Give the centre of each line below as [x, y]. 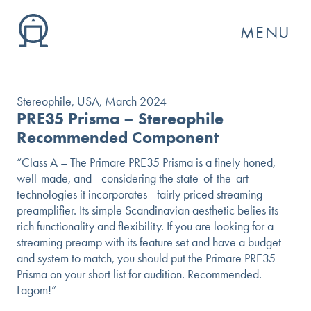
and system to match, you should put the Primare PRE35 [146, 258]
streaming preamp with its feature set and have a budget [149, 242]
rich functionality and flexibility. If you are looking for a [145, 226]
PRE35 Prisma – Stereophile [120, 118]
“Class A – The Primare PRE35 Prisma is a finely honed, [146, 162]
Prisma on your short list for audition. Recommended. [139, 274]
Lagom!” [36, 290]
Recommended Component [118, 137]
